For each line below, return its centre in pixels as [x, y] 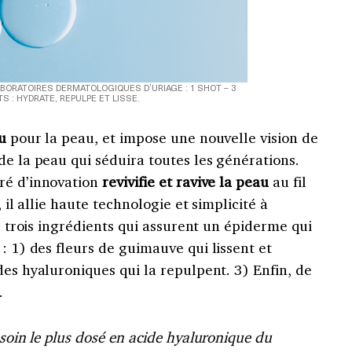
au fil [288, 182]
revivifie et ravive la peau [184, 182]
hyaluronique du [219, 337]
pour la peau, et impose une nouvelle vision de [162, 138]
